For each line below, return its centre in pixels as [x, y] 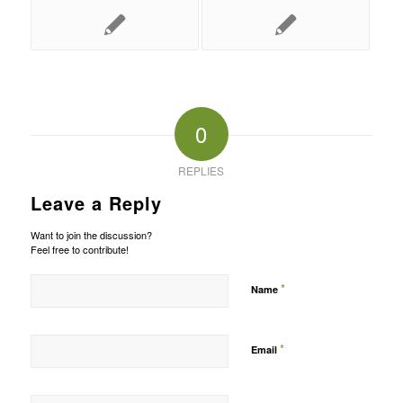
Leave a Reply [96, 202]
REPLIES [201, 170]
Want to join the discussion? [91, 234]
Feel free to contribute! [79, 249]
